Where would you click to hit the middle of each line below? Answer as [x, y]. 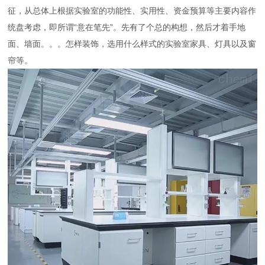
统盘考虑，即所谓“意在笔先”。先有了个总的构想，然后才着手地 [127, 27]
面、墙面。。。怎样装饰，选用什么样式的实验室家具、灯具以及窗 [132, 44]
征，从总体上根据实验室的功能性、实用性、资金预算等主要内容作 [132, 11]
